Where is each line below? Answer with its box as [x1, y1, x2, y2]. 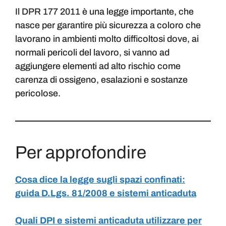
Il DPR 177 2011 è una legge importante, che [15, 7, 194, 17]
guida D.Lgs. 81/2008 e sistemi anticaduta [15, 188, 196, 199]
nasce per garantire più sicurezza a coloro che [15, 20, 201, 31]
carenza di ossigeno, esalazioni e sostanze [15, 75, 188, 85]
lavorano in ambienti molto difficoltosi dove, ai [15, 34, 199, 44]
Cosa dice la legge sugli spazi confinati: [15, 175, 185, 185]
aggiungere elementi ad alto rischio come [15, 61, 181, 72]
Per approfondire [15, 143, 146, 162]
